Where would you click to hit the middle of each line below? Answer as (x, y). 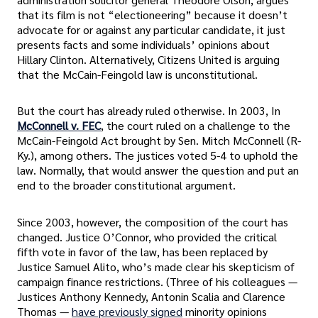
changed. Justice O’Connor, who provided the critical (147, 236)
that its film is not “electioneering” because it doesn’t (152, 15)
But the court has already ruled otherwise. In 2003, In (149, 111)
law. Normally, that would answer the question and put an (158, 170)
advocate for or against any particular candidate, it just (151, 30)
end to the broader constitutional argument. (126, 185)
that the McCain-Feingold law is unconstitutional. (137, 75)
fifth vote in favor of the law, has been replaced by (142, 251)
